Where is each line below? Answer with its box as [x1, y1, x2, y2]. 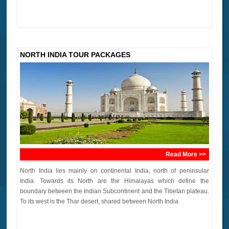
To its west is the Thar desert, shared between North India [20, 198, 179, 205]
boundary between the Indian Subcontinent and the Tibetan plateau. [20, 188, 209, 195]
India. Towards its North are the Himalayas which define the [20, 177, 209, 185]
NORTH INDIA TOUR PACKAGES [20, 51, 131, 59]
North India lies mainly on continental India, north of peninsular [20, 167, 209, 175]
